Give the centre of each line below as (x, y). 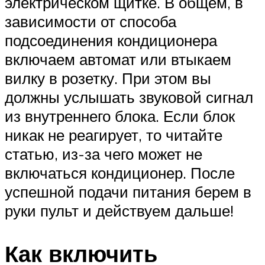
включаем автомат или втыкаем (118, 59)
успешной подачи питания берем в (128, 192)
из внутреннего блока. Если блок (120, 116)
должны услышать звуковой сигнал (129, 97)
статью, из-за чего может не (104, 154)
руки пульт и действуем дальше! (119, 211)
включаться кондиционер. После (120, 173)
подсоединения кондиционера (111, 41)
